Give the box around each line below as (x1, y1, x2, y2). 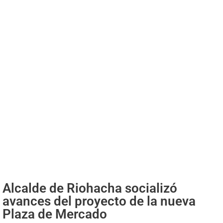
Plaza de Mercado (2, 206, 107, 222)
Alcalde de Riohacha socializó (2, 180, 177, 196)
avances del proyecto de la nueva (2, 193, 196, 209)
